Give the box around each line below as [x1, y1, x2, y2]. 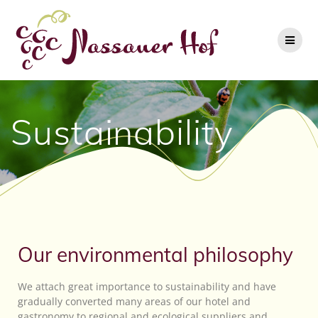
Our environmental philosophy [18, 242, 293, 268]
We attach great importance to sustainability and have [18, 280, 276, 294]
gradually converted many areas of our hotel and [18, 295, 251, 309]
